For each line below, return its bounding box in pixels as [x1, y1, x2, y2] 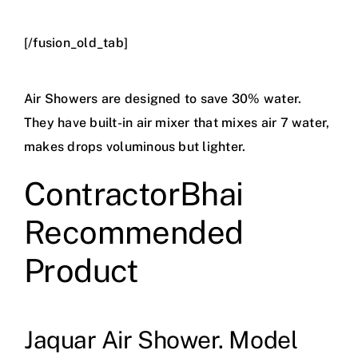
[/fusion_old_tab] [23, 35, 129, 51]
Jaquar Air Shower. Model [23, 325, 298, 355]
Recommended [23, 213, 244, 252]
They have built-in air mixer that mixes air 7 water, [23, 115, 330, 131]
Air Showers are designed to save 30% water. [23, 91, 302, 107]
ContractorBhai [23, 175, 244, 213]
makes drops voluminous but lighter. [23, 139, 246, 155]
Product [23, 252, 139, 290]
